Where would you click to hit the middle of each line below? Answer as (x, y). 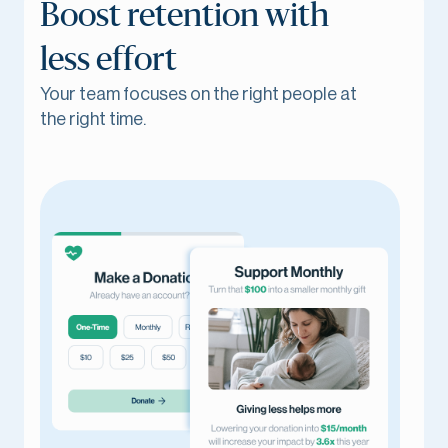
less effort (108, 60)
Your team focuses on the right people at (198, 94)
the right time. (93, 119)
